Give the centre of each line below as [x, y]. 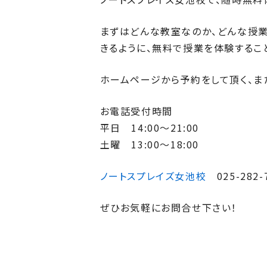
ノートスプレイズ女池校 [153, 176]
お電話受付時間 [136, 111]
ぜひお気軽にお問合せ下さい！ [168, 207]
